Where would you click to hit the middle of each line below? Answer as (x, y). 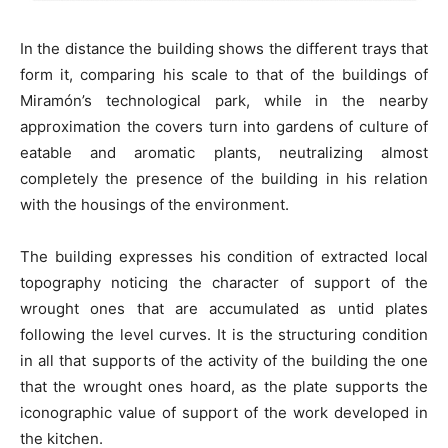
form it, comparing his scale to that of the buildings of (224, 74)
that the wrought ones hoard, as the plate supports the (224, 386)
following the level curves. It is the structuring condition (224, 334)
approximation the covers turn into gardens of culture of (224, 126)
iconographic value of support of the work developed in (224, 412)
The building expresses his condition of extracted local (224, 256)
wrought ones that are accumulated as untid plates (224, 308)
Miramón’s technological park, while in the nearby (224, 100)
